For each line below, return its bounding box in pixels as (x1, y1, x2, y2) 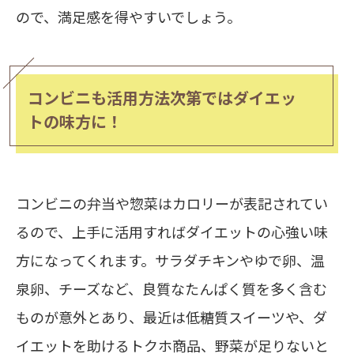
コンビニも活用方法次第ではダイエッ (28, 86, 296, 110)
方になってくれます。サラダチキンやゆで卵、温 (16, 250, 325, 271)
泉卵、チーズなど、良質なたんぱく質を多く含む (16, 278, 327, 299)
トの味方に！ (28, 110, 122, 134)
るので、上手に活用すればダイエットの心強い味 (16, 221, 328, 243)
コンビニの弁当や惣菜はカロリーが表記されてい (16, 193, 328, 214)
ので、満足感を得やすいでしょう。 (16, 6, 241, 28)
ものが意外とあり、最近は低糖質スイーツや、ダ (16, 307, 327, 328)
